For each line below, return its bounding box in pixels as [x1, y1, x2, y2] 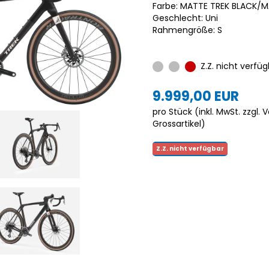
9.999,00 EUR [153, 86, 239, 106]
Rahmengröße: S [153, 23, 222, 36]
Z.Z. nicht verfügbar [156, 144, 224, 153]
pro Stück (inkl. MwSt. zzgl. [153, 105, 262, 118]
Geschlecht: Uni [153, 11, 218, 24]
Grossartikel [153, 117, 201, 130]
